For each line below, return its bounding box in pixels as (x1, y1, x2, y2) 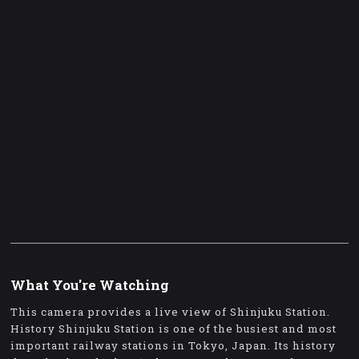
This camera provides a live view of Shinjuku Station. (10, 305, 331, 320)
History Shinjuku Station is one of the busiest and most (10, 321, 337, 337)
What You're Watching (10, 276, 170, 295)
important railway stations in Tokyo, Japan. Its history (10, 338, 337, 353)
